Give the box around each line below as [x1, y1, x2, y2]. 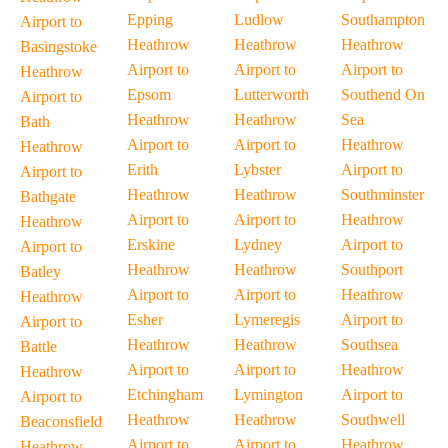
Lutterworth [234, 86, 309, 103]
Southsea [341, 336, 398, 353]
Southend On [341, 86, 425, 103]
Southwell [341, 411, 405, 428]
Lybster [234, 161, 281, 178]
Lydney [234, 236, 282, 253]
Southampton [341, 11, 425, 28]
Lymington [234, 386, 303, 403]
